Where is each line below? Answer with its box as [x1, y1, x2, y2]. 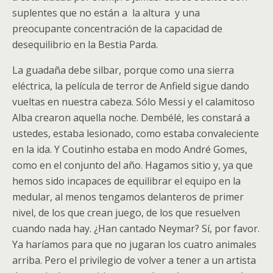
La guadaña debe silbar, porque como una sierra [12, 63, 234, 77]
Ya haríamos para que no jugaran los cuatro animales [12, 238, 257, 251]
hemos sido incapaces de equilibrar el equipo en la [12, 174, 241, 188]
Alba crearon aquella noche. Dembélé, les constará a [12, 111, 250, 124]
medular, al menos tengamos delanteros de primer [12, 190, 244, 204]
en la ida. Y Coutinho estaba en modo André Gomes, [12, 143, 247, 156]
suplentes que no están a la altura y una [12, 6, 200, 19]
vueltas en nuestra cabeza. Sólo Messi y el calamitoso [12, 95, 255, 108]
